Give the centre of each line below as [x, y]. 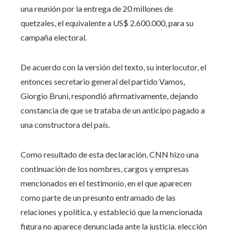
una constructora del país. [65, 124]
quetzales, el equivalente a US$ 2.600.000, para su [107, 23]
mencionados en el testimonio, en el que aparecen [106, 183]
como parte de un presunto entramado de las [98, 197]
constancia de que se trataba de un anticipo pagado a [113, 110]
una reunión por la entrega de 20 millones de [97, 8]
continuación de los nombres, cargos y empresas [105, 168]
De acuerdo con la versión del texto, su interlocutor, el [113, 67]
